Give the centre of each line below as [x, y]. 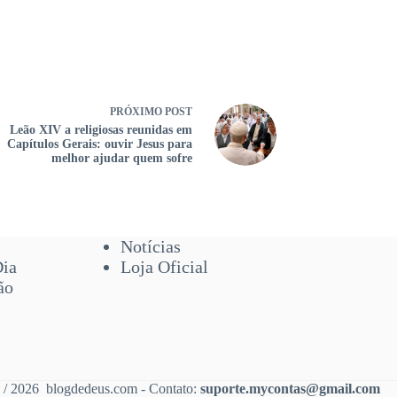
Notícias [150, 246]
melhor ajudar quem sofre [122, 158]
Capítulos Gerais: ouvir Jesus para [100, 144]
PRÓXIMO [137, 112]
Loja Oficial [164, 267]
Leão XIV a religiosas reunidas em [101, 130]
